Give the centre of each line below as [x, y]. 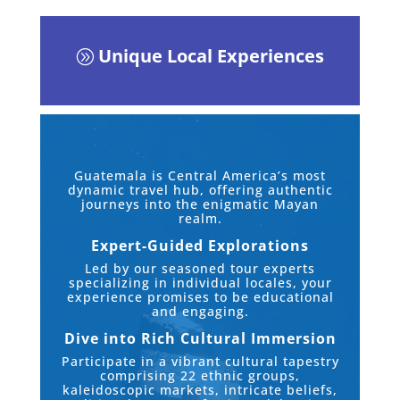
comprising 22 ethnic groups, [200, 376]
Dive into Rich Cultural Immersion [200, 339]
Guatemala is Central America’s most [200, 176]
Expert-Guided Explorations [200, 246]
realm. [200, 219]
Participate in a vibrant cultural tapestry [200, 362]
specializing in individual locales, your [200, 283]
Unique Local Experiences [211, 56]
